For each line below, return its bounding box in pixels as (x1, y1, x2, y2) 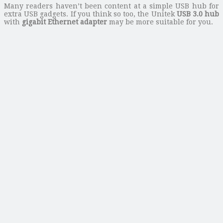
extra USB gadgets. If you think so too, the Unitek (4, 9, 177, 18)
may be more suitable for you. (107, 17, 213, 26)
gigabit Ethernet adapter (22, 17, 107, 26)
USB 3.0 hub (176, 9, 220, 18)
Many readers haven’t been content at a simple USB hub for (4, 1, 219, 10)
